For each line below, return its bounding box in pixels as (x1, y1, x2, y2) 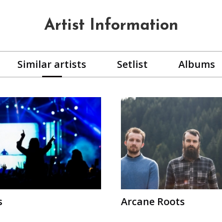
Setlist (117, 57, 148, 71)
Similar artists (17, 57, 86, 71)
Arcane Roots (121, 195, 185, 209)
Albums (178, 57, 215, 71)
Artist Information (44, 17, 178, 34)
